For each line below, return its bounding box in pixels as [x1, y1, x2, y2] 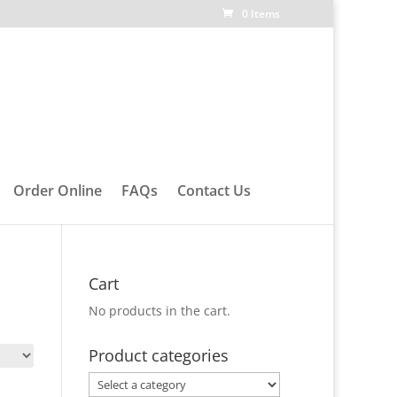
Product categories [89, 345, 230, 366]
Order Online [12, 181, 102, 200]
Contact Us [176, 181, 251, 200]
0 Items [242, 6, 280, 21]
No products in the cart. [89, 302, 231, 319]
